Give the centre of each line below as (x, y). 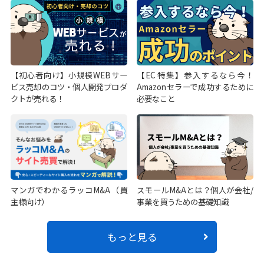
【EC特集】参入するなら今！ (195, 75)
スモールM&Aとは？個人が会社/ (195, 189)
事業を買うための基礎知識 (183, 201)
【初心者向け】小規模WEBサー (69, 75)
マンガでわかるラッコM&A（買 (69, 189)
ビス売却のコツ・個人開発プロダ (69, 87)
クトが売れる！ (37, 99)
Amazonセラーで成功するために (195, 87)
